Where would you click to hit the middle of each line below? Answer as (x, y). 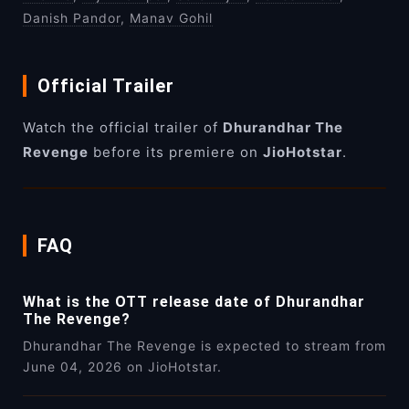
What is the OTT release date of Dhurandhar (194, 302)
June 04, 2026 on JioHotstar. (122, 367)
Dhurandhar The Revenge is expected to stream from (204, 346)
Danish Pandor (72, 18)
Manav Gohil (171, 18)
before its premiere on (176, 152)
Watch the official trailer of (123, 128)
